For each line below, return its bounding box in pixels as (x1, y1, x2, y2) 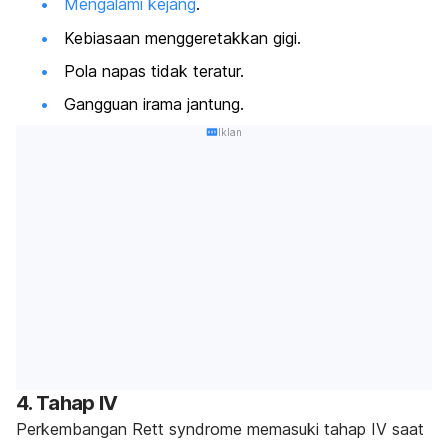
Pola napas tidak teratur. (64, 61, 244, 82)
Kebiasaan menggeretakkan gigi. (64, 27, 301, 48)
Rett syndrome (132, 419, 242, 440)
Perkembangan (16, 419, 132, 440)
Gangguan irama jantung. (64, 94, 244, 115)
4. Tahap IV (16, 391, 118, 416)
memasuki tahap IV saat (242, 419, 424, 440)
